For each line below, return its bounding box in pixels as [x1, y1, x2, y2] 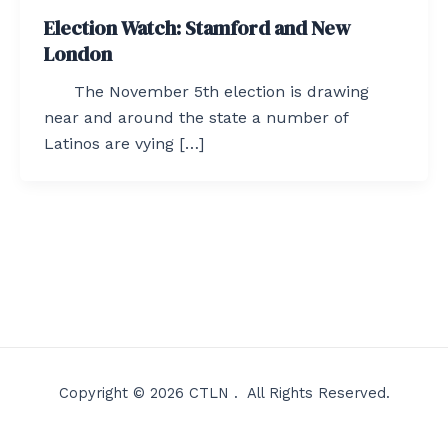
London [44, 39, 112, 68]
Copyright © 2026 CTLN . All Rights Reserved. [58, 384, 390, 402]
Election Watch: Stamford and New [44, 13, 351, 42]
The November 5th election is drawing [44, 81, 369, 101]
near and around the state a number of [44, 107, 348, 127]
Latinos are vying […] [44, 133, 204, 153]
